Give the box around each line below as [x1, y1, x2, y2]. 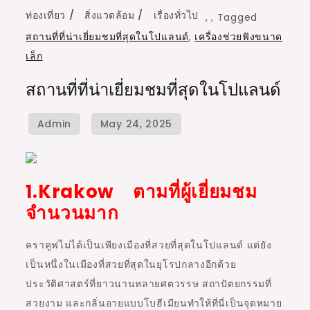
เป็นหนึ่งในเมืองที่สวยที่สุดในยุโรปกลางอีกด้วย [26, 257, 237, 272]
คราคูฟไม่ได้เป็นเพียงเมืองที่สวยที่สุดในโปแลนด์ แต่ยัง [26, 238, 272, 253]
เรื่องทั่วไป [153, 8, 199, 23]
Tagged [217, 10, 257, 25]
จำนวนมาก [26, 201, 119, 226]
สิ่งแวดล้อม [84, 8, 135, 23]
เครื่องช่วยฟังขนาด [194, 30, 283, 44]
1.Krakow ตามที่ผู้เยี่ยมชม [26, 179, 257, 205]
